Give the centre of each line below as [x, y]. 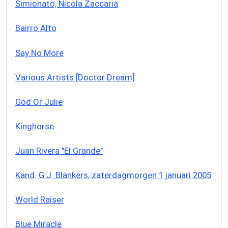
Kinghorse [34, 126]
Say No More [39, 53]
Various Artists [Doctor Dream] [75, 77]
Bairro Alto [36, 28]
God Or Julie [39, 102]
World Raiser [39, 199]
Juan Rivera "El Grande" [59, 150]
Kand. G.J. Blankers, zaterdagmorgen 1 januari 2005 [113, 175]
